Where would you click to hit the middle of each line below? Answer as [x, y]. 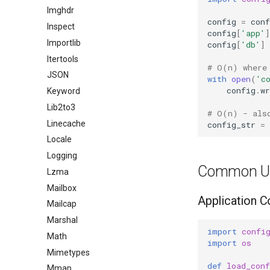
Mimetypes [68, 252]
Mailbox [62, 188]
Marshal [62, 220]
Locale [59, 140]
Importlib [64, 42]
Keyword [64, 91]
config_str [231, 124]
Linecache [66, 123]
